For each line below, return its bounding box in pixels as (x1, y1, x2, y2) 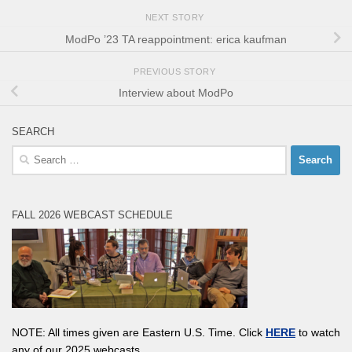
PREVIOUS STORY (134, 66, 218, 76)
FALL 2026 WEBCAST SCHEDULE (12, 208, 173, 221)
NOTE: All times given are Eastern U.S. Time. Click (12, 325, 266, 339)
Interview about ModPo (119, 86, 233, 100)
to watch (295, 325, 340, 339)
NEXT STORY (145, 13, 207, 22)
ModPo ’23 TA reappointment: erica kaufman (65, 32, 287, 46)
